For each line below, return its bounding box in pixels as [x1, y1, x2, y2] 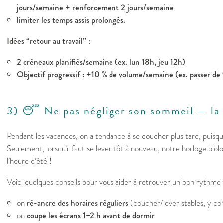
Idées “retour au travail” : [7, 35, 90, 48]
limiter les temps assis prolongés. [17, 14, 125, 27]
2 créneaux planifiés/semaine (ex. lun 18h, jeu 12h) [17, 56, 185, 69]
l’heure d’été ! [7, 155, 52, 168]
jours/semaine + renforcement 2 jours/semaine [17, 1, 174, 14]
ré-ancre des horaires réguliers [27, 197, 128, 210]
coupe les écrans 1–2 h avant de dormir [27, 209, 155, 222]
